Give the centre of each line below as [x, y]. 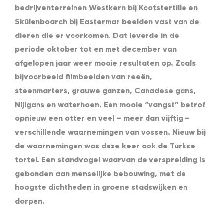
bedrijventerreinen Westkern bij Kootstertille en [106, 8]
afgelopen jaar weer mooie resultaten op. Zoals [105, 63]
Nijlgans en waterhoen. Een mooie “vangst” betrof [110, 105]
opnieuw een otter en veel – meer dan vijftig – [102, 118]
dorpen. [30, 201]
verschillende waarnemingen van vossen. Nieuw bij [110, 132]
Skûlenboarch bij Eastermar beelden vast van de [107, 22]
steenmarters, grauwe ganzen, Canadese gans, [105, 91]
